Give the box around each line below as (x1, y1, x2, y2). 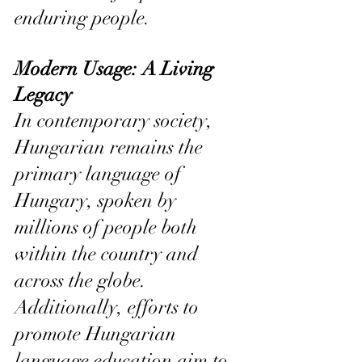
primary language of (15, 161, 186, 186)
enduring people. (15, 5, 150, 30)
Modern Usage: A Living (15, 56, 218, 81)
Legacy (15, 82, 72, 107)
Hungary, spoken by (15, 187, 181, 213)
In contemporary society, (15, 107, 217, 133)
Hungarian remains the (15, 134, 208, 159)
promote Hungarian (15, 321, 181, 346)
